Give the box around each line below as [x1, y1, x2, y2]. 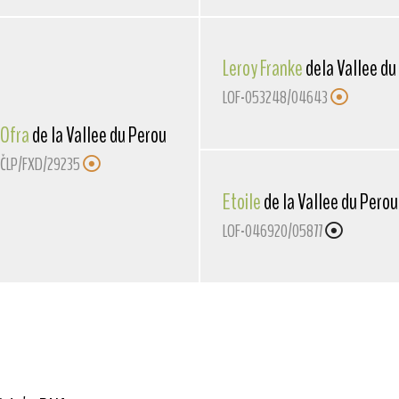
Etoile [222, 186, 261, 217]
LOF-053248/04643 [222, 85, 328, 110]
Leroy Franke [222, 53, 303, 84]
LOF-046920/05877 [222, 218, 322, 243]
